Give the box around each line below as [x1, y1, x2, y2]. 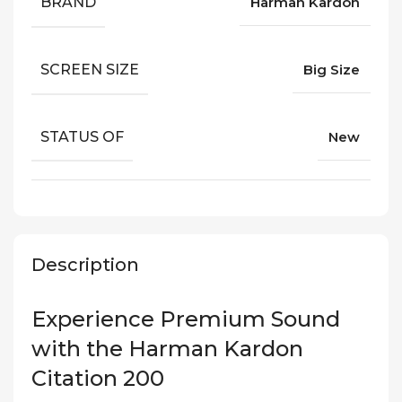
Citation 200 [31, 365, 164, 392]
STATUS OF [40, 127, 124, 145]
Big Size [303, 61, 360, 79]
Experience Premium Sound [31, 306, 340, 333]
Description [31, 254, 139, 276]
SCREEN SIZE [40, 60, 139, 78]
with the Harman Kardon [31, 336, 303, 363]
